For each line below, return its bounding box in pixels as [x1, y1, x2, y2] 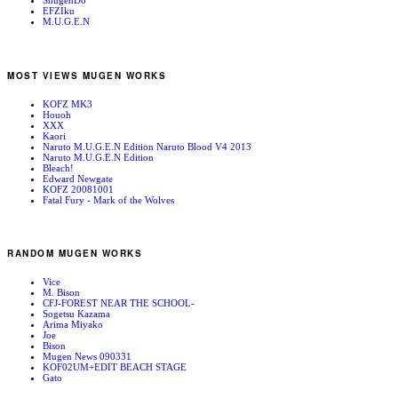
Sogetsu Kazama [43, 308, 110, 320]
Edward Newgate [43, 172, 113, 184]
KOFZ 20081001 [43, 183, 114, 195]
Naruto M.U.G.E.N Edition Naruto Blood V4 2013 [43, 140, 251, 152]
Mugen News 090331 [43, 351, 131, 362]
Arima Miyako [43, 319, 103, 330]
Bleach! [43, 162, 74, 173]
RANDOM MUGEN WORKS [7, 247, 142, 260]
